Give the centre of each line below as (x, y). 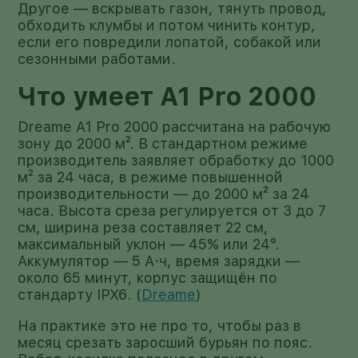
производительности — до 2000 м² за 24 (164, 193)
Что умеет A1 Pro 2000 (167, 96)
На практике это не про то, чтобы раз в (160, 325)
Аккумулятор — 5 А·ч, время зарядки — (159, 261)
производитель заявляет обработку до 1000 (176, 160)
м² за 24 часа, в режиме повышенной (151, 177)
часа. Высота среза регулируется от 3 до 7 (172, 210)
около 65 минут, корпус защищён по (148, 277)
